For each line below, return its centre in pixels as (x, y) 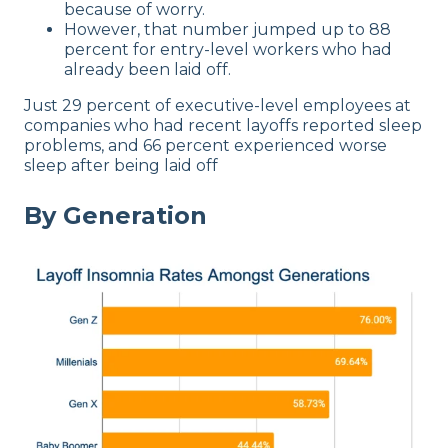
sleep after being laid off (121, 165)
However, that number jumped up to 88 (227, 29)
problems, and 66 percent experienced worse (205, 145)
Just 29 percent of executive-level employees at (217, 105)
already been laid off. (147, 69)
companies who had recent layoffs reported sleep (223, 125)
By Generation (115, 215)
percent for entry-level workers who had (228, 49)
